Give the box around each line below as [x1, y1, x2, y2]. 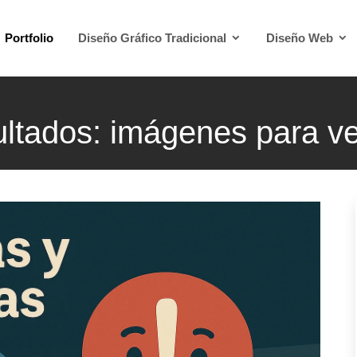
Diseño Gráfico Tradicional [78, 31, 229, 45]
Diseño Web [266, 31, 336, 45]
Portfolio [5, 31, 53, 45]
